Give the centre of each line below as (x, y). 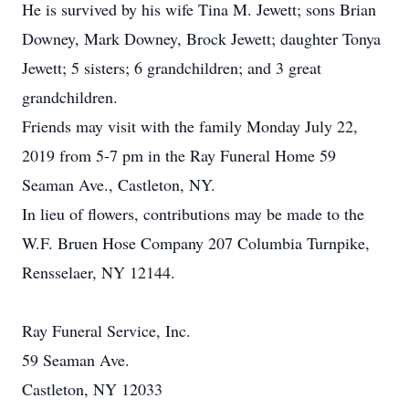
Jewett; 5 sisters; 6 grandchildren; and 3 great (172, 68)
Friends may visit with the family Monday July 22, (190, 126)
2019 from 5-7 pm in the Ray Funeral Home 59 (179, 155)
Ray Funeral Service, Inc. (106, 330)
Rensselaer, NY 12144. (99, 272)
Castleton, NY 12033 (92, 389)
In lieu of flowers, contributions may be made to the (193, 214)
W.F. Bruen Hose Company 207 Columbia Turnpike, (196, 243)
